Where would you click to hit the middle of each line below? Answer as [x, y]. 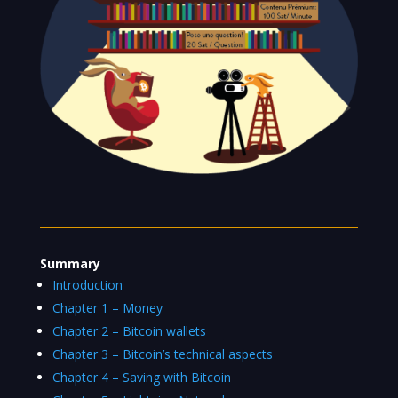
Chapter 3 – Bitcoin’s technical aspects [162, 354]
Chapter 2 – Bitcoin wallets [129, 330]
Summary [70, 263]
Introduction [87, 284]
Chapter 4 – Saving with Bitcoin [141, 377]
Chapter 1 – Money [107, 307]
